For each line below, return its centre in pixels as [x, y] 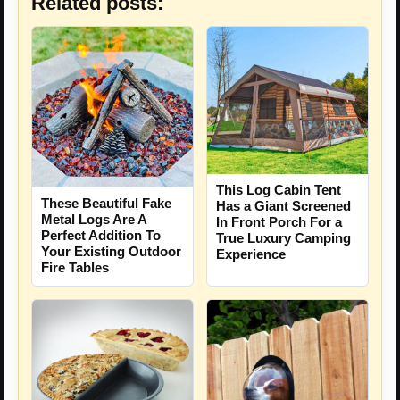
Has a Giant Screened [283, 205]
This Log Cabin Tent [279, 189]
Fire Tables [75, 267]
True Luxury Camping [283, 237]
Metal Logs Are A [94, 219]
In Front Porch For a [279, 221]
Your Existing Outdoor [111, 251]
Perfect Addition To [101, 235]
